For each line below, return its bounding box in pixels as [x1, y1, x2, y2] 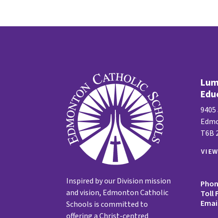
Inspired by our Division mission [66, 176, 171, 187]
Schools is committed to [66, 199, 148, 210]
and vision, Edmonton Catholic [66, 187, 168, 199]
